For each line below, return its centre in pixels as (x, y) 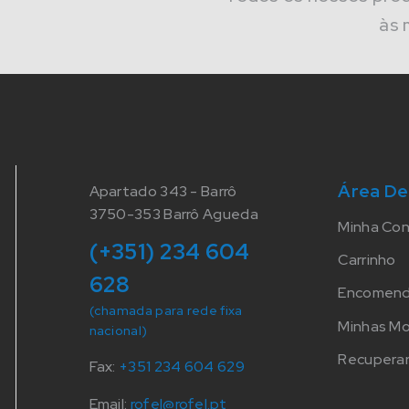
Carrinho (367, 260)
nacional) (118, 330)
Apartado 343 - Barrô (163, 191)
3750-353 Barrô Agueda (173, 214)
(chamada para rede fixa (166, 310)
